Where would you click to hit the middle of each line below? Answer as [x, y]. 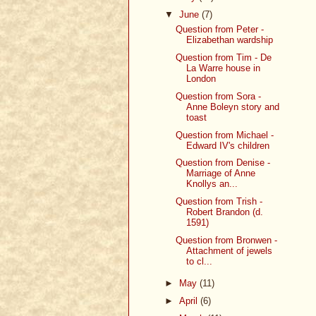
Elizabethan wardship [230, 40]
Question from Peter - [220, 30]
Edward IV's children [228, 145]
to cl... [200, 261]
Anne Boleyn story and [233, 107]
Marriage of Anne [221, 174]
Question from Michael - [225, 135]
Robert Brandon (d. [225, 212]
